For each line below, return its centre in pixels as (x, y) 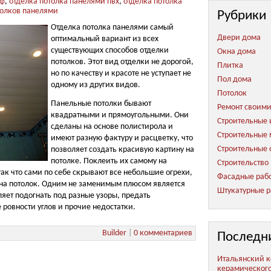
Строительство (243, 163)
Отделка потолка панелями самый (112, 28)
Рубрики (242, 16)
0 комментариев (163, 233)
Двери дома (239, 38)
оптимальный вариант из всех (105, 39)
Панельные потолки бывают (101, 103)
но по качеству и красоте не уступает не (121, 74)
